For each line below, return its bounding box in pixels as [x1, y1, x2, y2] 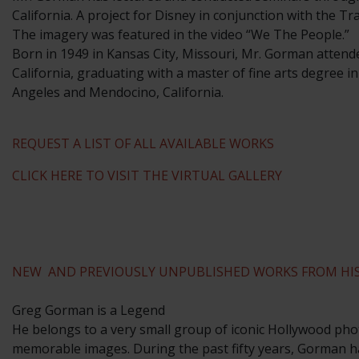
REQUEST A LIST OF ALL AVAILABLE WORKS [12, 135, 274, 153]
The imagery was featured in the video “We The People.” [12, 26, 349, 44]
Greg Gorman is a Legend [12, 301, 165, 320]
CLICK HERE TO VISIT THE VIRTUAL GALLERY [12, 167, 282, 185]
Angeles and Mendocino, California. [12, 83, 224, 102]
